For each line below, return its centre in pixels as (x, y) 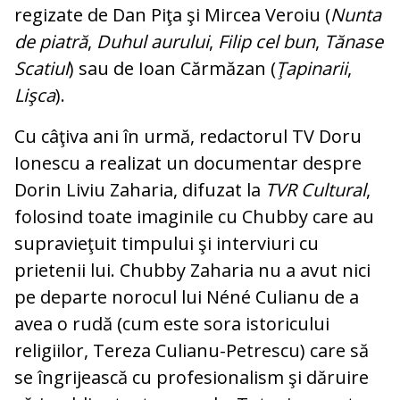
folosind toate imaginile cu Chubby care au (194, 217)
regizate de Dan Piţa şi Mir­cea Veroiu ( (172, 15)
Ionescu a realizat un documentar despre (188, 163)
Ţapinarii (312, 69)
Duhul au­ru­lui (153, 42)
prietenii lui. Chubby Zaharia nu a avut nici (192, 271)
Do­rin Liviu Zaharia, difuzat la (140, 190)
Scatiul (42, 69)
